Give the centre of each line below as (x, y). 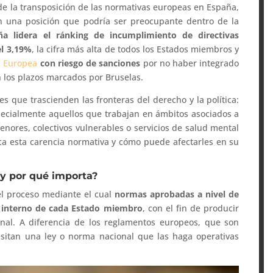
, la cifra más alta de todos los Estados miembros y (135, 49)
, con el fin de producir (191, 208)
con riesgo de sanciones (89, 63)
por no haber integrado (190, 63)
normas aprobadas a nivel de (177, 194)
